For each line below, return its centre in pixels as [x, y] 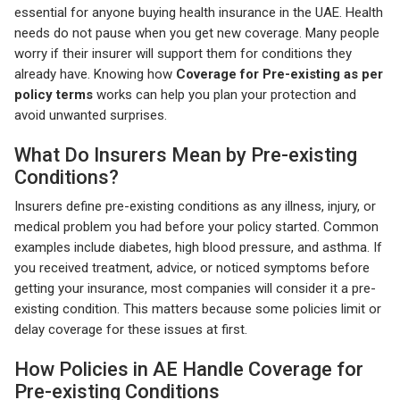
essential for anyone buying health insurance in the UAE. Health [199, 12]
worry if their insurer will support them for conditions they [183, 53]
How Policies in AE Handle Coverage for [189, 369]
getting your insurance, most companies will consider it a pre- [195, 288]
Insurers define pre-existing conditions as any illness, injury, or [195, 206]
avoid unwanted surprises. [91, 115]
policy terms [54, 94]
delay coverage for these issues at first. [131, 329]
